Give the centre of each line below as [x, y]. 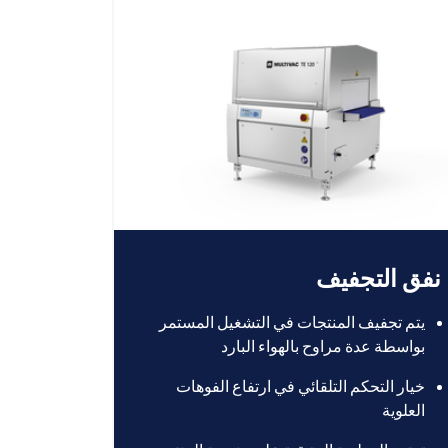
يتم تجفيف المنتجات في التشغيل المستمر [291, 322]
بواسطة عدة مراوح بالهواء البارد [322, 346]
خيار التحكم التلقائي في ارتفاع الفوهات [300, 386]
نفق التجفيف [378, 278]
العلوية [403, 410]
